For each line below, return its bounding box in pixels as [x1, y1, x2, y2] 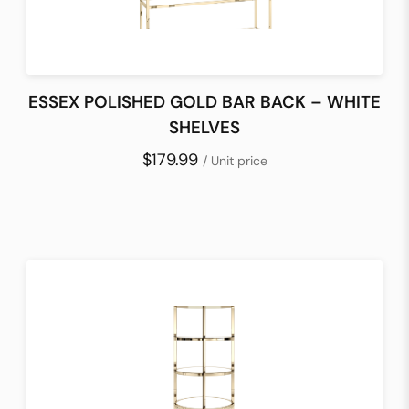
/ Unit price [202, 152, 267, 169]
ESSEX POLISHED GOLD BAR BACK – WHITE [28, 89, 381, 113]
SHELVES [169, 115, 240, 139]
